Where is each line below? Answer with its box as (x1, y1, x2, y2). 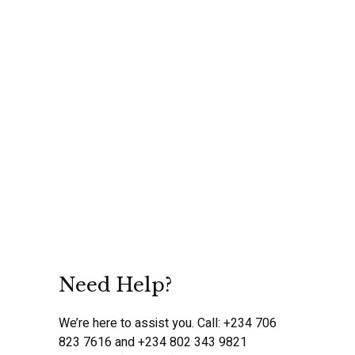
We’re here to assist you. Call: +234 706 (59, 314, 277, 334)
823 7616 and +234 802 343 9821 (59, 333, 247, 353)
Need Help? (59, 273, 172, 297)
